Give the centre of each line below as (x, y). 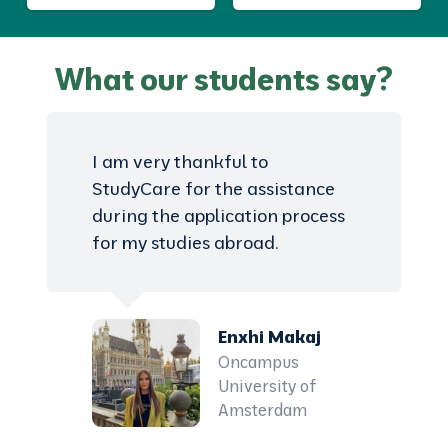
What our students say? (224, 78)
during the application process (218, 215)
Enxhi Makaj (269, 337)
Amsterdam (262, 410)
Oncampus (258, 362)
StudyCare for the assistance (213, 188)
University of (267, 386)
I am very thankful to (179, 161)
